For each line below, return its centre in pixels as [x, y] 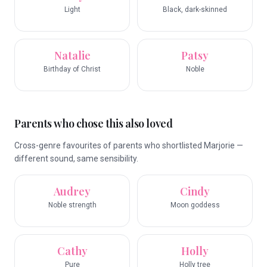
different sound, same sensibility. [76, 159]
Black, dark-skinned [195, 10]
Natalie [72, 55]
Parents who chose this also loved [94, 123]
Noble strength [72, 205]
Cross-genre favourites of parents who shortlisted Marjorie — [129, 145]
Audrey [72, 191]
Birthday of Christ [72, 69]
